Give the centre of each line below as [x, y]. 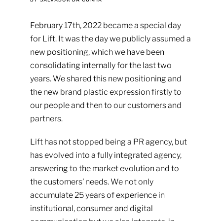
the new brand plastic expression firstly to [106, 92]
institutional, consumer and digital [91, 208]
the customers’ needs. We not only [92, 182]
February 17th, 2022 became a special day [105, 25]
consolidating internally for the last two [101, 65]
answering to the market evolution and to [104, 168]
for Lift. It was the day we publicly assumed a [110, 39]
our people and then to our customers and [106, 105]
